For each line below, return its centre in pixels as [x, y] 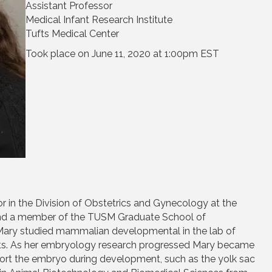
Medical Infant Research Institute [99, 19]
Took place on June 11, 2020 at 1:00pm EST [123, 53]
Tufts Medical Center [73, 33]
